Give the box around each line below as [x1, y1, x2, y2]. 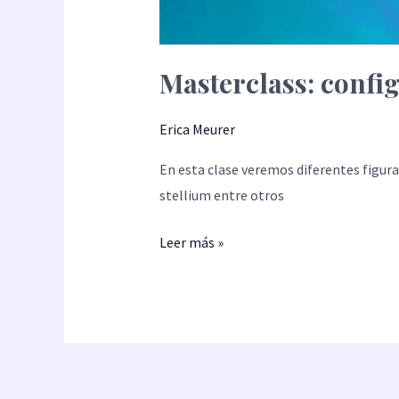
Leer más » [159, 233, 224, 252]
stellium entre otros [159, 186, 284, 205]
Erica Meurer [159, 120, 235, 138]
